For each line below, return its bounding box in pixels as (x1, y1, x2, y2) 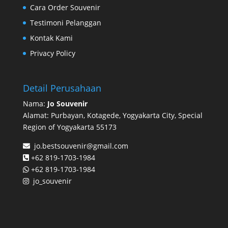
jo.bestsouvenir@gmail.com (30, 141, 128, 151)
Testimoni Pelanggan (30, 18, 101, 28)
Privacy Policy (30, 48, 75, 59)
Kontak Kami (30, 33, 73, 43)
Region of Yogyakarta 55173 (22, 122, 117, 132)
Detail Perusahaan (22, 82, 101, 95)
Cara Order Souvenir (30, 3, 100, 13)
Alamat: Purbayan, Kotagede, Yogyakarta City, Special (22, 110, 203, 121)
